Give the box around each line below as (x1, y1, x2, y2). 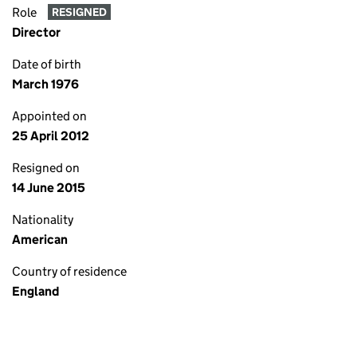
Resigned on (12, 160, 80, 175)
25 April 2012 (12, 128, 89, 143)
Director (12, 25, 61, 40)
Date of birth (12, 57, 81, 72)
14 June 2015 (12, 180, 85, 195)
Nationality (12, 212, 73, 227)
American (12, 232, 68, 247)
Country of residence (12, 264, 127, 279)
